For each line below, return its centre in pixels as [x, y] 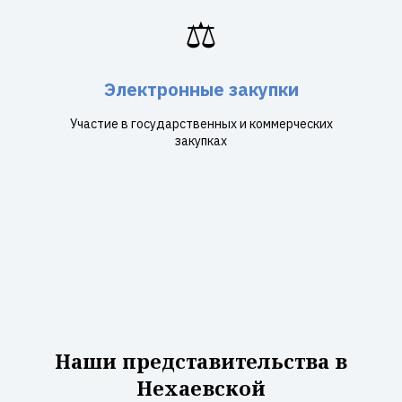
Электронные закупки [201, 89]
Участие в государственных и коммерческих [201, 124]
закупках [201, 141]
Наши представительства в [201, 361]
